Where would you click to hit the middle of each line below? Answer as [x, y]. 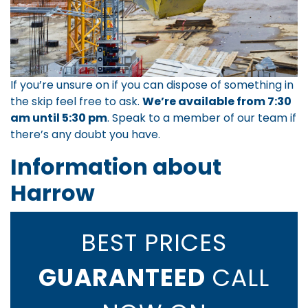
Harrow [53, 193]
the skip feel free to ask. [76, 102]
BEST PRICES [154, 243]
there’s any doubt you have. [85, 135]
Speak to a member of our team [200, 118]
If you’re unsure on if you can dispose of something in [152, 85]
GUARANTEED [122, 278]
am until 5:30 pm [59, 118]
